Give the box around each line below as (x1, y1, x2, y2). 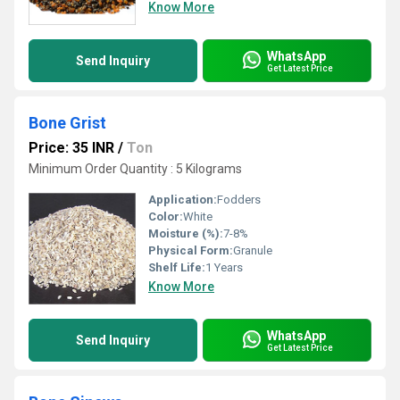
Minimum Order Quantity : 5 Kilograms (29, 162, 242, 176)
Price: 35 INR (29, 139, 114, 156)
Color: (148, 210, 183, 223)
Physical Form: (148, 244, 233, 257)
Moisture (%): (148, 227, 223, 240)
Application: (148, 193, 217, 206)
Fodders (217, 193, 261, 206)
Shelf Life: (148, 261, 205, 274)
